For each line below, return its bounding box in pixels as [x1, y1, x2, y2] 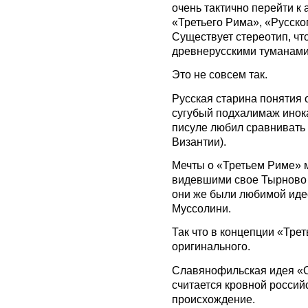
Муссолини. [172, 202, 231, 215]
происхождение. [172, 292, 255, 305]
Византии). [172, 135, 226, 148]
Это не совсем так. [172, 68, 267, 81]
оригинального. [172, 240, 250, 253]
